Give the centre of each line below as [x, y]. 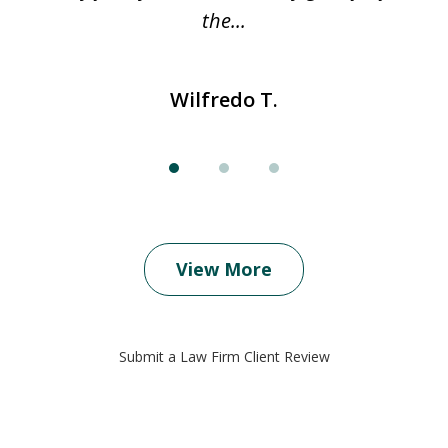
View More [224, 268]
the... [224, 20]
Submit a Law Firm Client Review [224, 356]
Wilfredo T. [224, 99]
